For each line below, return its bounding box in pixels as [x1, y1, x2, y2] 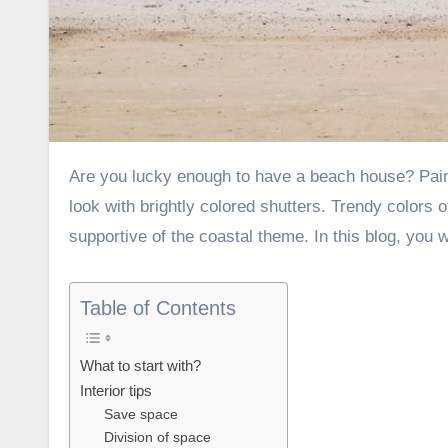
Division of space [104, 429, 212, 445]
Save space [104, 406, 179, 422]
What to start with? [80, 356, 201, 374]
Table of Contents [80, 296, 236, 319]
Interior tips [80, 381, 152, 399]
